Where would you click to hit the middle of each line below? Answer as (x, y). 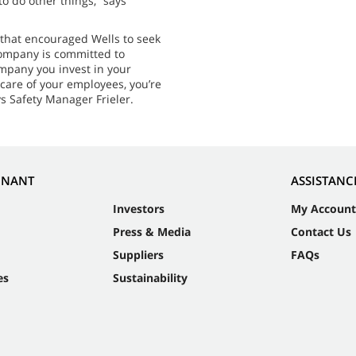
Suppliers (138, 255)
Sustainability (150, 278)
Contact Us (321, 232)
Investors (138, 209)
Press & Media (151, 232)
